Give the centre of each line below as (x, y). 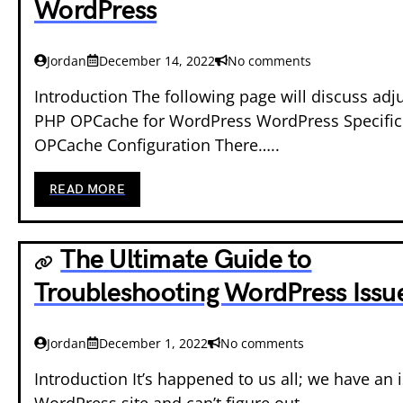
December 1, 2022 (153, 343)
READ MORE (88, 189)
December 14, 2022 (157, 60)
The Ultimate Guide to (186, 260)
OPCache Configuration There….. (157, 144)
